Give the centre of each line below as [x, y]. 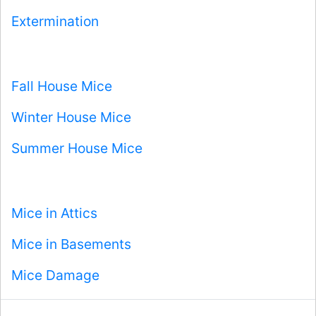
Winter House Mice [71, 117]
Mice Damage [55, 275]
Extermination [55, 22]
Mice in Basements [71, 244]
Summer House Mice [77, 148]
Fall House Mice [62, 86]
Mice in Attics [54, 213]
